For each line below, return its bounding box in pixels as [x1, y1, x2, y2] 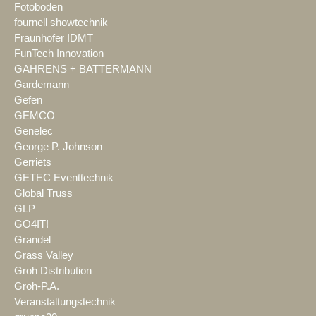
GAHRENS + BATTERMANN [14, 63, 152, 75]
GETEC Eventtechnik [14, 171, 114, 183]
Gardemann [14, 78, 69, 90]
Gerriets [14, 156, 51, 168]
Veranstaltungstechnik [14, 296, 116, 308]
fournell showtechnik [14, 16, 108, 28]
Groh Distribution [14, 265, 92, 276]
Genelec [14, 125, 53, 137]
